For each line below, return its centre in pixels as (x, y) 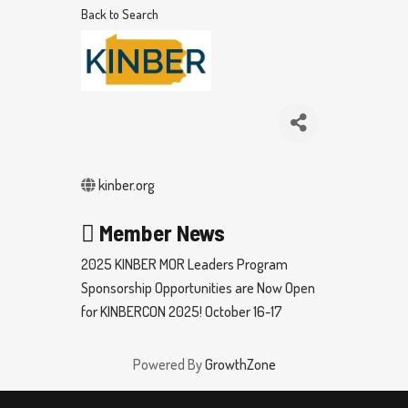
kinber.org (127, 184)
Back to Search (120, 13)
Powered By (168, 364)
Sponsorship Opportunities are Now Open (198, 287)
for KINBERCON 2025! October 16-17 (182, 311)
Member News (160, 232)
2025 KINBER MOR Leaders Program (184, 264)
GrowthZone (240, 364)
